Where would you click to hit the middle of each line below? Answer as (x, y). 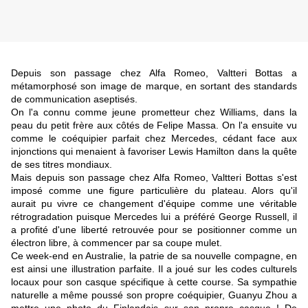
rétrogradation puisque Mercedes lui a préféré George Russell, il (154, 217)
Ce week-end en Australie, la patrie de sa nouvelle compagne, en (154, 256)
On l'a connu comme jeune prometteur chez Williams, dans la (154, 112)
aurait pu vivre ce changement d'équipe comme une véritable (154, 204)
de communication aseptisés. (74, 99)
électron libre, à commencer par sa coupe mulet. (117, 243)
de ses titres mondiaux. (62, 165)
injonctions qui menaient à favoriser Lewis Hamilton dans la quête (154, 152)
